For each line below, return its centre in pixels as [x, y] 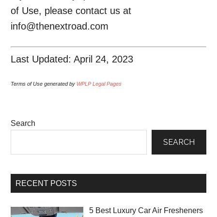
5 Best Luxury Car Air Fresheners [146, 211]
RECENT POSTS [46, 184]
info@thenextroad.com [60, 26]
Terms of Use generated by [44, 84]
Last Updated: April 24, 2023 [72, 59]
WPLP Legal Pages [99, 84]
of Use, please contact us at [71, 11]
